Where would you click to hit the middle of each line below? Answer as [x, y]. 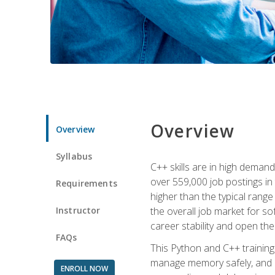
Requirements [87, 183]
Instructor [78, 210]
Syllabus [74, 156]
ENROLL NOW [84, 268]
